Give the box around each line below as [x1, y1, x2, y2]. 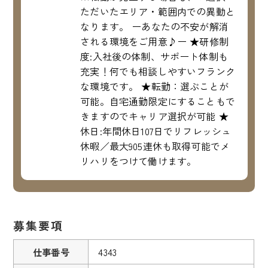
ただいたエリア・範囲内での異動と [80, 4, 235, 19]
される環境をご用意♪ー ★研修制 [80, 33, 229, 48]
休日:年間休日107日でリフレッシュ [80, 123, 232, 138]
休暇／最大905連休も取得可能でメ [80, 138, 230, 153]
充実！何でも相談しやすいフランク [80, 63, 235, 78]
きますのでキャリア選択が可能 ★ [80, 108, 229, 123]
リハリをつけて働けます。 [80, 153, 197, 168]
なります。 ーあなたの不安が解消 [80, 19, 229, 33]
